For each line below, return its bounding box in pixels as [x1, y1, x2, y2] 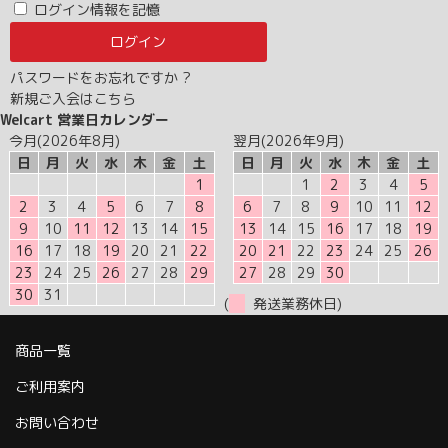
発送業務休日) [244, 293, 342, 313]
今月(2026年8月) [8, 130, 120, 150]
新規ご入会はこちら [10, 88, 136, 108]
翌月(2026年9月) [232, 130, 344, 150]
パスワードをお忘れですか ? [10, 67, 191, 87]
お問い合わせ [15, 412, 99, 432]
